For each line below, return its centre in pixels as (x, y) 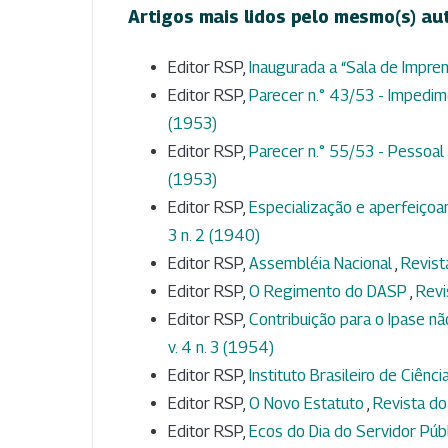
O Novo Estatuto (308, 404)
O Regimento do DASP (329, 292)
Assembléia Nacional (322, 264)
